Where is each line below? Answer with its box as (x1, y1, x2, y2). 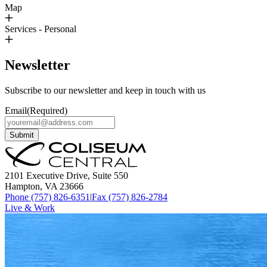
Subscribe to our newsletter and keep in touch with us (5, 85, 206, 95)
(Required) (27, 105, 67, 116)
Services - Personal (5, 23, 76, 34)
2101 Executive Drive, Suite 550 (5, 170, 128, 181)
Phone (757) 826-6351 (5, 191, 90, 202)
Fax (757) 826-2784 (92, 191, 167, 202)
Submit (10, 130, 34, 139)
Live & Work (5, 202, 55, 213)
